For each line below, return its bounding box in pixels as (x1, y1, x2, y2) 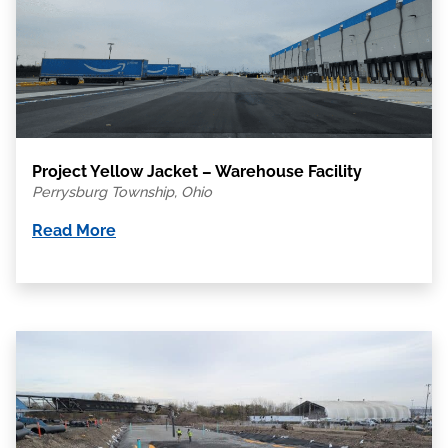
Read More (32, 220, 116, 240)
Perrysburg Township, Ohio (32, 182, 212, 200)
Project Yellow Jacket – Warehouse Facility (32, 161, 362, 181)
